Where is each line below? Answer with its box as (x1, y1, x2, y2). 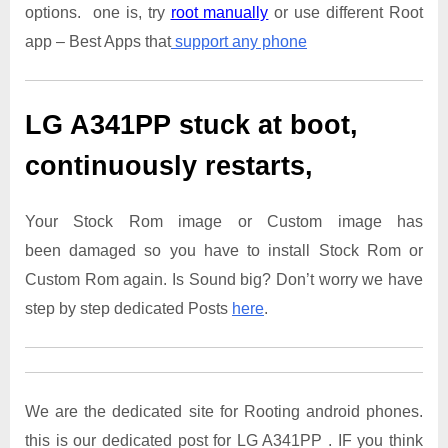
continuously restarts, (25, 151, 313, 182)
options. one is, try (25, 4, 171, 22)
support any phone (171, 33, 307, 51)
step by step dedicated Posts (25, 299, 232, 317)
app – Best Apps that (25, 33, 171, 51)
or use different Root (268, 4, 424, 22)
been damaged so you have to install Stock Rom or (25, 241, 423, 259)
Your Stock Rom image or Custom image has (25, 212, 423, 230)
